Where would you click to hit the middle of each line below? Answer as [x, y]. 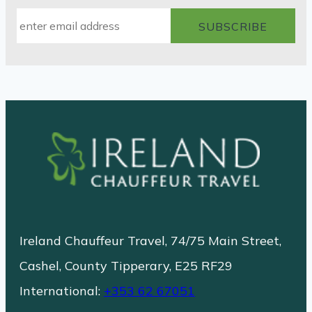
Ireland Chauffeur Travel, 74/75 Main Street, [150, 241]
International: [62, 291]
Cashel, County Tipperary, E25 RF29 [126, 266]
